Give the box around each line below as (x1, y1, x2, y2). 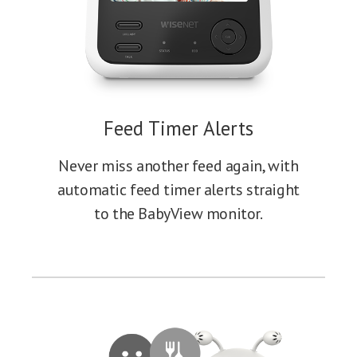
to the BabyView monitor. (94, 203, 263, 225)
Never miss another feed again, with (58, 155, 299, 177)
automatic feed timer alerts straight (57, 179, 300, 201)
